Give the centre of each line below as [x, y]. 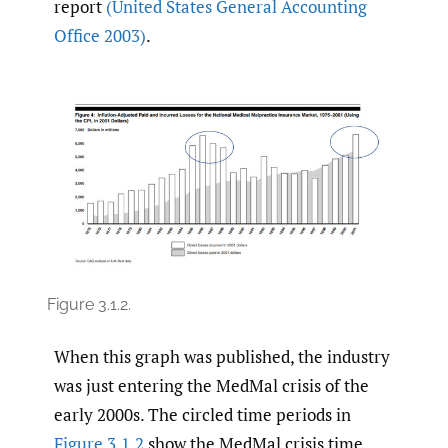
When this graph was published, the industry [222, 357]
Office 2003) [100, 36]
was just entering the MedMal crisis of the [211, 386]
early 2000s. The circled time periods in [202, 415]
